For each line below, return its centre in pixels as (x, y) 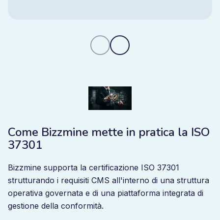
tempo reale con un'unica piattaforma (98, 18)
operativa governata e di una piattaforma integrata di (106, 193)
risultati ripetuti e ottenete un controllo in (103, 6)
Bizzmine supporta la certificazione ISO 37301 (94, 167)
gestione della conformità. (56, 206)
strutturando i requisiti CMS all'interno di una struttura (109, 180)
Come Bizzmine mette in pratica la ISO (109, 132)
